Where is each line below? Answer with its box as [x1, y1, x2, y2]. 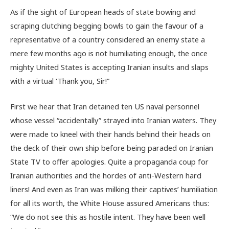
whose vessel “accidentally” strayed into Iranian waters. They [10, 115, 216, 126]
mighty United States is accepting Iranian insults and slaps [10, 62, 209, 73]
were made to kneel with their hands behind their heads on [10, 129, 211, 140]
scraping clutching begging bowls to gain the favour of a [10, 20, 203, 31]
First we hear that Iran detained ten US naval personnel [10, 101, 199, 112]
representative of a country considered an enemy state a [10, 34, 205, 45]
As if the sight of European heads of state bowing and [10, 7, 196, 17]
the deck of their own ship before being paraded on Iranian [10, 143, 213, 153]
